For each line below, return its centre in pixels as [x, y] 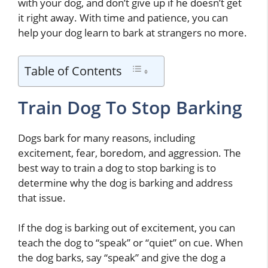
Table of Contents [73, 70]
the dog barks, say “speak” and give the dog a [122, 258]
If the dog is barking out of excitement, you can [127, 228]
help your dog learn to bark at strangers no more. [133, 33]
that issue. [42, 197]
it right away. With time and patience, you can [123, 18]
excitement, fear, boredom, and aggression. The [130, 153]
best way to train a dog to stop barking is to [117, 167]
